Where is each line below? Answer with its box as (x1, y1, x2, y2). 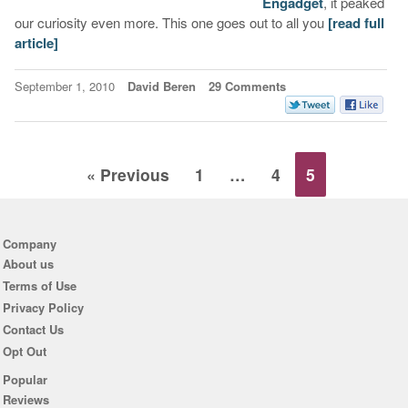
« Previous (86, 163, 169, 187)
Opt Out (2, 342, 46, 360)
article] (14, 32, 58, 53)
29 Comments (208, 76, 286, 95)
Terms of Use (2, 276, 76, 294)
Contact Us (2, 320, 64, 338)
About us (2, 254, 54, 272)
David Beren (127, 76, 196, 95)
